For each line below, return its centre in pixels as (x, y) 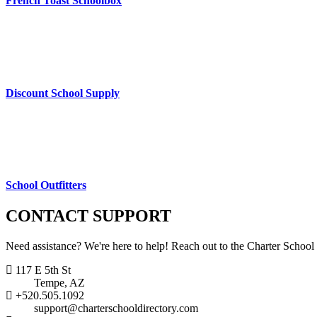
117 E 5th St (42, 270)
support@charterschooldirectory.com (116, 309)
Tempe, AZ (59, 283)
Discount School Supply (63, 93)
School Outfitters (46, 185)
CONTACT (47, 216)
